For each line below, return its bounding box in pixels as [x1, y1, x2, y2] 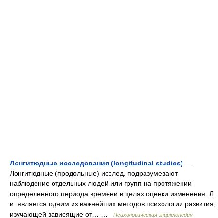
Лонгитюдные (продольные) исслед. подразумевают [10, 169, 178, 177]
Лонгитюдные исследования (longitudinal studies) [10, 159, 183, 167]
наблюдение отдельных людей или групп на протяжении [10, 180, 192, 187]
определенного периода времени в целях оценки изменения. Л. [10, 190, 216, 198]
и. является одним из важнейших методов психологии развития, [10, 200, 216, 208]
